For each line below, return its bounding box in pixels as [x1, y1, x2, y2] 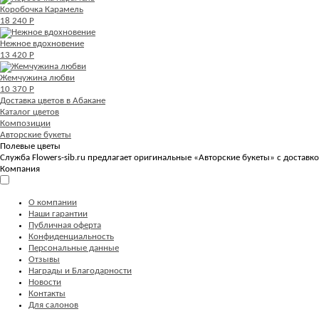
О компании [28, 197, 77, 207]
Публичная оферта [28, 220, 101, 230]
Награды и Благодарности [28, 266, 132, 276]
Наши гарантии [28, 209, 88, 219]
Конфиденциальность [28, 231, 114, 241]
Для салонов [28, 300, 78, 310]
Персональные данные [28, 243, 119, 253]
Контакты [28, 288, 66, 298]
